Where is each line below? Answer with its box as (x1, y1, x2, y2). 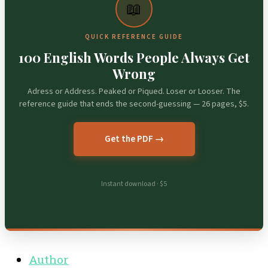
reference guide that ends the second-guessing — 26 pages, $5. (19, 98, 249, 111)
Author (29, 251, 69, 267)
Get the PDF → (104, 133, 164, 146)
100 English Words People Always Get (19, 48, 249, 67)
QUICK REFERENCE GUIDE (85, 32, 183, 42)
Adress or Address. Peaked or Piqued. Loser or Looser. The (28, 86, 240, 98)
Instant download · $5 (101, 179, 167, 190)
